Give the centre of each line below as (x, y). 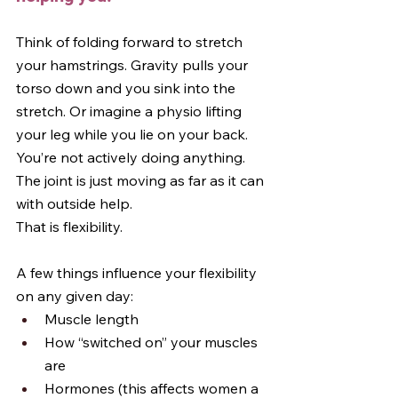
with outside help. (74, 203)
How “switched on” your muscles (153, 342)
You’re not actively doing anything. (132, 157)
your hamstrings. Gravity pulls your (134, 65)
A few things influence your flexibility (138, 273)
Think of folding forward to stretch (131, 42)
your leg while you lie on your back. (134, 134)
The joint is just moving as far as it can (142, 180)
